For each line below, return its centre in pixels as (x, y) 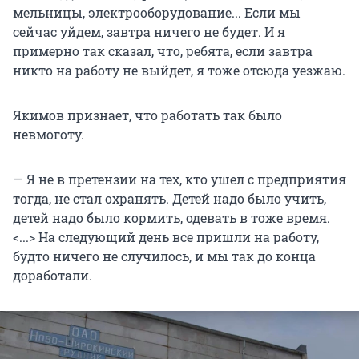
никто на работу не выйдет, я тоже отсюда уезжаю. (179, 70)
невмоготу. (48, 134)
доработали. (52, 275)
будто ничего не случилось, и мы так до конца (164, 256)
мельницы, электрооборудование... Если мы (157, 12)
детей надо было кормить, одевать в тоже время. (171, 217)
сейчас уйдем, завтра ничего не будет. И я (149, 31)
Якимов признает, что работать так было (147, 115)
